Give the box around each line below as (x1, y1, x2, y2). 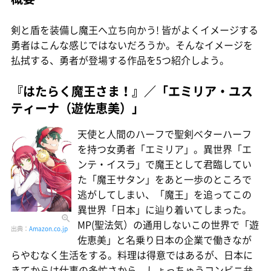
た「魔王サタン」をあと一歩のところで (77, 171, 252, 186)
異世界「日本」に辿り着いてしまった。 (77, 201, 252, 217)
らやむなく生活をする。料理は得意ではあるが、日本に (11, 247, 253, 262)
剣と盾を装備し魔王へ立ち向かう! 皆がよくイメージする (11, 22, 258, 37)
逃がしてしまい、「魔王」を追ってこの (77, 186, 252, 201)
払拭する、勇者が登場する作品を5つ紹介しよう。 (11, 52, 229, 67)
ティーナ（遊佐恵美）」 (11, 99, 144, 117)
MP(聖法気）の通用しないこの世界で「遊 (77, 217, 259, 232)
